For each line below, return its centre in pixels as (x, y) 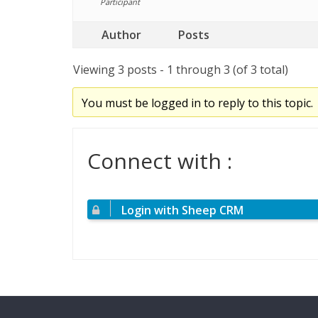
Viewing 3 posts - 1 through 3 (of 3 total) (181, 69)
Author (121, 34)
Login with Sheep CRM (182, 210)
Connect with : (160, 160)
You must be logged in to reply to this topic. (197, 103)
